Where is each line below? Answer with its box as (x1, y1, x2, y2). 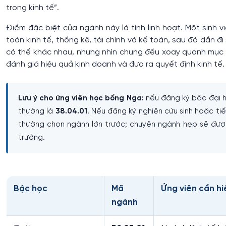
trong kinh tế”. (6, 3, 59, 12)
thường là (18, 107, 55, 116)
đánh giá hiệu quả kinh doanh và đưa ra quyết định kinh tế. (6, 60, 224, 69)
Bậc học (14, 184, 47, 193)
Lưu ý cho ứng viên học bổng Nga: (18, 94, 144, 102)
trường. (18, 133, 45, 142)
